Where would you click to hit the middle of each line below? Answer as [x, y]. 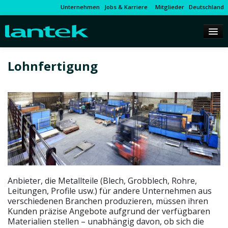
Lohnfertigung [53, 66]
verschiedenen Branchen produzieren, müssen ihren [108, 201]
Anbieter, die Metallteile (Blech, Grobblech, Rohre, [102, 181]
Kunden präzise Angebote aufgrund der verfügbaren [109, 211]
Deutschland [206, 7]
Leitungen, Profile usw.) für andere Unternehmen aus [110, 191]
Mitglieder [168, 7]
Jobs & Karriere [126, 7]
